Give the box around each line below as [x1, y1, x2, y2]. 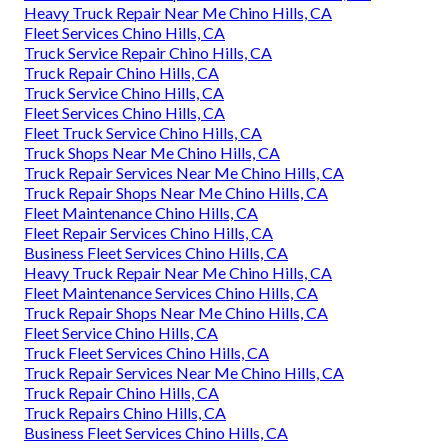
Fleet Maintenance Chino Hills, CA [24, 202, 258, 222]
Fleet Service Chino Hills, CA [24, 322, 218, 342]
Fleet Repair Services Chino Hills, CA [24, 222, 273, 242]
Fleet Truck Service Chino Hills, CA [24, 122, 262, 142]
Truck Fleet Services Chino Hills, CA [24, 342, 269, 362]
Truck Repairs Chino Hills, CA [24, 402, 226, 422]
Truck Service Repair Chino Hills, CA [24, 42, 272, 62]
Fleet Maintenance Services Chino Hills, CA [24, 282, 318, 302]
